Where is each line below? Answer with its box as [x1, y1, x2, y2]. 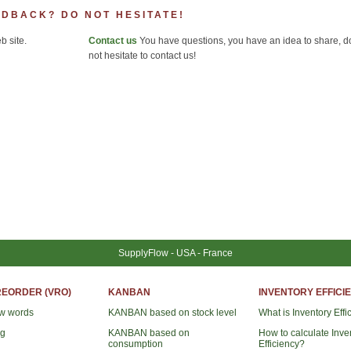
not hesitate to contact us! [89, 50, 196, 61]
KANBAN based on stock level [108, 307, 237, 318]
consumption [108, 338, 163, 349]
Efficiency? [259, 338, 305, 349]
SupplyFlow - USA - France [114, 248, 237, 259]
